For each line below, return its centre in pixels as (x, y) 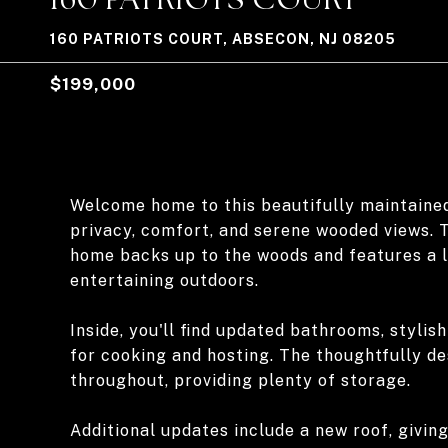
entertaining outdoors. (164, 280)
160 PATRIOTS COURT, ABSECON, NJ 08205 (223, 39)
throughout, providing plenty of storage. (240, 380)
